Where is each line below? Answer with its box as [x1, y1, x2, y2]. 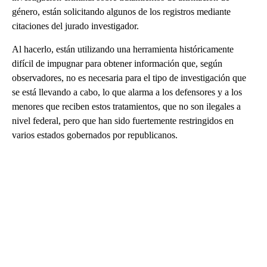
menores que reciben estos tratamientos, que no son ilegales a [12, 101, 241, 111]
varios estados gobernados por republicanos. [12, 129, 178, 140]
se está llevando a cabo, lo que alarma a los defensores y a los [12, 86, 242, 97]
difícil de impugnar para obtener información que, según [12, 58, 222, 69]
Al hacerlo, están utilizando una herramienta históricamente [12, 44, 234, 54]
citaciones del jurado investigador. [12, 20, 139, 31]
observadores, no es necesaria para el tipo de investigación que [12, 72, 246, 83]
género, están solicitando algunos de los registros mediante [12, 6, 231, 17]
